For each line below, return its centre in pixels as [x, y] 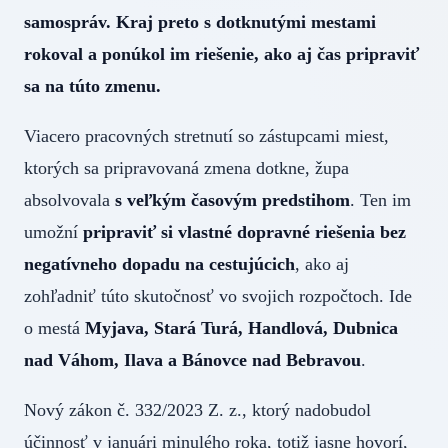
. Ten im [380, 200]
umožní [53, 232]
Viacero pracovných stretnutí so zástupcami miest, [206, 136]
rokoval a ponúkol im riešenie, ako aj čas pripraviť [221, 54]
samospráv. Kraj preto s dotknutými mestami [200, 22]
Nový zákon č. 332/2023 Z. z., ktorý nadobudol [197, 410]
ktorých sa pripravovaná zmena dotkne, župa [186, 168]
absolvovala [69, 200]
